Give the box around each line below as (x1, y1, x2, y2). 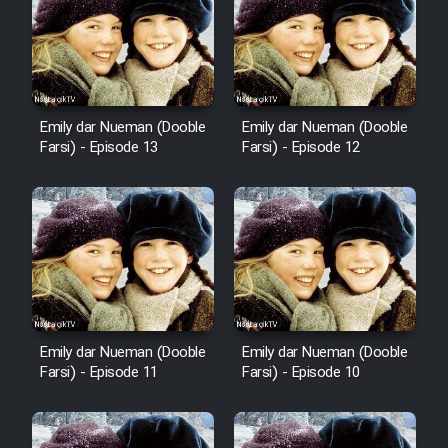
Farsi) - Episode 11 (40, 360, 158, 385)
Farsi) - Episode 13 (40, 136, 158, 161)
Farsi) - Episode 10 (242, 360, 360, 385)
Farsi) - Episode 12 (242, 136, 360, 161)
